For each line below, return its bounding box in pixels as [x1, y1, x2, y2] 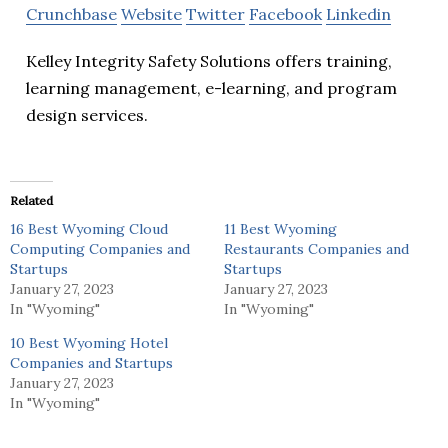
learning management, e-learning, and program [26, 77, 397, 98]
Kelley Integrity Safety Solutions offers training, [26, 50, 392, 71]
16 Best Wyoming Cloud [10, 219, 168, 238]
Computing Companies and [10, 239, 190, 258]
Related [10, 192, 53, 208]
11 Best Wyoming [224, 219, 337, 238]
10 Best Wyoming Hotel [10, 333, 168, 352]
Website [121, 3, 182, 24]
